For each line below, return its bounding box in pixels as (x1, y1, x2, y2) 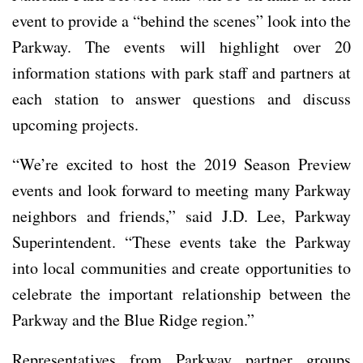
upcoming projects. (12, 113, 144, 135)
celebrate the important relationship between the (12, 282, 351, 305)
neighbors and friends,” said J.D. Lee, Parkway (12, 204, 351, 227)
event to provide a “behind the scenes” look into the (12, 9, 351, 32)
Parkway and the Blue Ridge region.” (12, 308, 254, 331)
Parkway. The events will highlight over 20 (12, 35, 351, 58)
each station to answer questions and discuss (12, 87, 351, 109)
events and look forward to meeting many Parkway (12, 178, 351, 201)
